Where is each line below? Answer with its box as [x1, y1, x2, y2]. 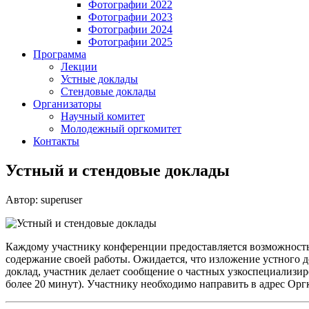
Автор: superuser [6, 193, 82, 206]
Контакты [33, 135, 79, 147]
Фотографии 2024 [88, 23, 172, 35]
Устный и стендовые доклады [6, 161, 230, 179]
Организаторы [33, 98, 101, 110]
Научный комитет [61, 110, 145, 122]
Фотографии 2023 [88, 11, 172, 23]
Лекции [61, 61, 97, 72]
